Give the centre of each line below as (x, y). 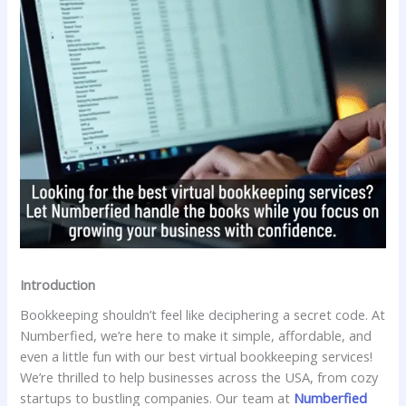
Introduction (58, 285)
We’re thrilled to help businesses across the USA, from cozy (199, 377)
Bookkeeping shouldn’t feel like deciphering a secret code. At (203, 315)
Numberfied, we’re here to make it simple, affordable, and (196, 336)
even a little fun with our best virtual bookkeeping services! (197, 357)
